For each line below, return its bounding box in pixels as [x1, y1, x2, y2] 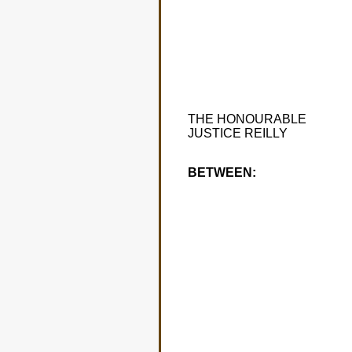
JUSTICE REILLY [187, 126, 288, 140]
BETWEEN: [187, 166, 256, 179]
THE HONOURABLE [187, 112, 306, 126]
